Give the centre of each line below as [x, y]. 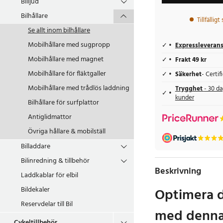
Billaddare [36, 147]
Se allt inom [45, 31]
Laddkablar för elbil [50, 175]
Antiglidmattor [50, 117]
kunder [184, 98]
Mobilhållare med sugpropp [69, 45]
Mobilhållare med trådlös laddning [79, 88]
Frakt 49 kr [191, 60]
